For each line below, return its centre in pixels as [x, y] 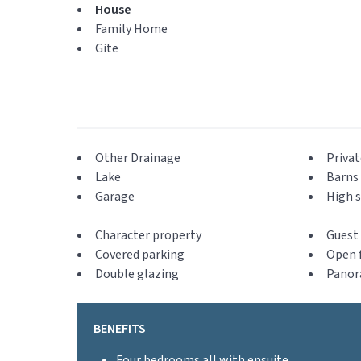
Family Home [131, 29]
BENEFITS [120, 329]
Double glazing [137, 274]
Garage [115, 197]
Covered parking [140, 255]
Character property [148, 235]
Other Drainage [138, 158]
